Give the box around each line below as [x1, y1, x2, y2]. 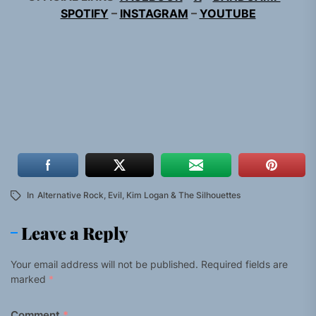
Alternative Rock [37, 190, 104, 201]
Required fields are [201, 258, 288, 271]
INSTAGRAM [119, 6, 188, 21]
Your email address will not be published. [11, 258, 198, 271]
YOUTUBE [199, 6, 256, 21]
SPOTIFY [60, 6, 109, 21]
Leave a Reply [21, 221, 128, 245]
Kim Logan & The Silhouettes [126, 190, 241, 201]
